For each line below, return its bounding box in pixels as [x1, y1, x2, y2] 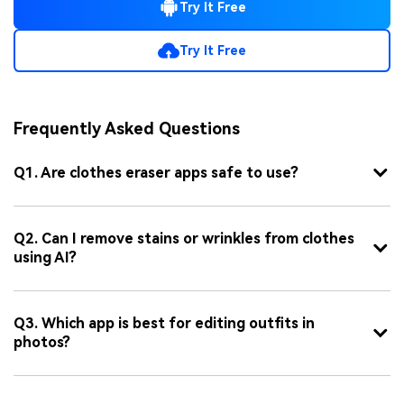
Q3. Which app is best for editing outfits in [14, 315, 315, 333]
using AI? [14, 249, 77, 267]
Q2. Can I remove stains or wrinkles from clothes [14, 230, 354, 248]
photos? [14, 334, 70, 352]
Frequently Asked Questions [14, 119, 240, 139]
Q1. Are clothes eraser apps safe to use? [14, 163, 298, 181]
